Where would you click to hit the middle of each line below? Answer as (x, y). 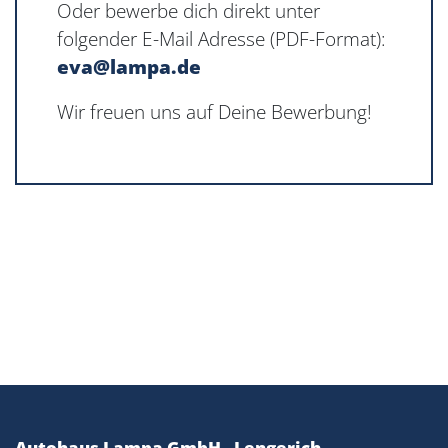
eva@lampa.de (129, 67)
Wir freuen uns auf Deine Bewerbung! (214, 112)
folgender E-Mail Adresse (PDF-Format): (221, 39)
